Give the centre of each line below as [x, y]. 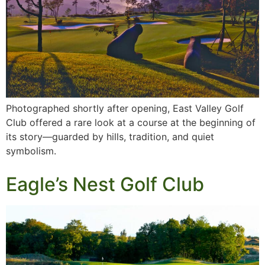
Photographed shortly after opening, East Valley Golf [125, 109]
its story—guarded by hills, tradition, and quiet [110, 137]
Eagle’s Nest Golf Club [105, 185]
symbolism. [31, 151]
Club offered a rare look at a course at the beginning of [131, 123]
